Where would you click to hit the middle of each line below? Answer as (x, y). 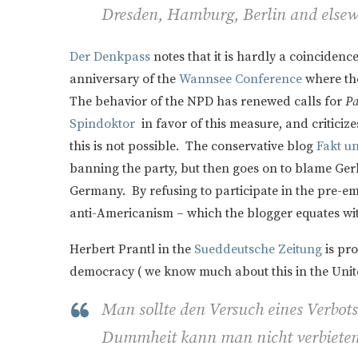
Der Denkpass (110, 56)
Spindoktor (102, 123)
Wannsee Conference (241, 79)
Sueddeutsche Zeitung (260, 249)
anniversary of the (124, 79)
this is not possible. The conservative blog (193, 146)
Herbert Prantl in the (132, 249)
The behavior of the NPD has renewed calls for (207, 101)
